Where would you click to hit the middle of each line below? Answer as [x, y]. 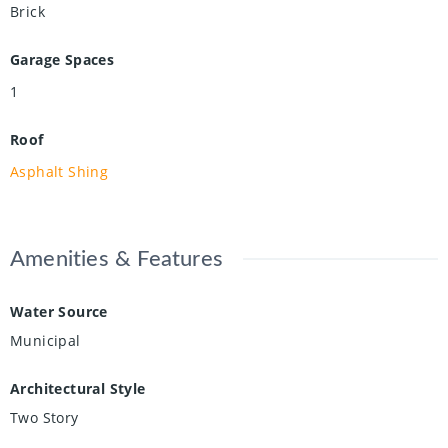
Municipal [45, 341]
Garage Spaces [62, 60]
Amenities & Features [116, 259]
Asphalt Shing [59, 172]
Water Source [59, 312]
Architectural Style [78, 389]
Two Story [44, 418]
